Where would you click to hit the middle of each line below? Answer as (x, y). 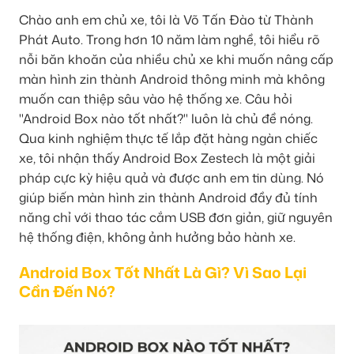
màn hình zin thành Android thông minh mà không (172, 79)
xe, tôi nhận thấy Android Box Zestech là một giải (167, 158)
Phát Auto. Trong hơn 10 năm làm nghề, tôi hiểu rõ (169, 39)
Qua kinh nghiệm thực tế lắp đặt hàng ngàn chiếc (168, 138)
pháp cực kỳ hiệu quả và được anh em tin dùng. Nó (171, 177)
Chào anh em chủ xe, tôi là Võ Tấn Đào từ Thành (166, 19)
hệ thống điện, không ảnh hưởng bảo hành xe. (157, 237)
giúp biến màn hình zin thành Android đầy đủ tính (168, 197)
